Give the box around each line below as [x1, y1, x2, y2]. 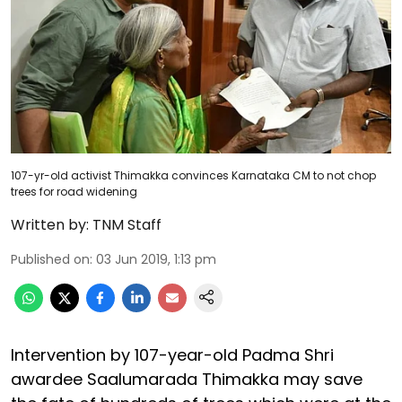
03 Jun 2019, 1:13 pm [96, 249, 216, 268]
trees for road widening [11, 183, 137, 199]
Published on [11, 249, 90, 268]
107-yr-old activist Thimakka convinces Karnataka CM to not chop [11, 167, 376, 183]
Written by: [11, 214, 89, 235]
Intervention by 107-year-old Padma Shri [11, 343, 334, 366]
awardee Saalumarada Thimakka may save [11, 367, 363, 390]
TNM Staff [92, 214, 162, 235]
